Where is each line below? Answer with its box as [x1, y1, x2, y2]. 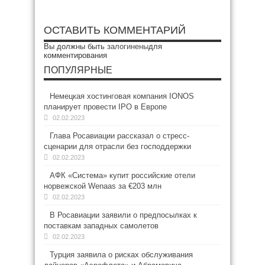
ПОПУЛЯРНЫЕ [44, 65, 112, 75]
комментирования [44, 51, 107, 60]
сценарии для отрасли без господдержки [44, 142, 191, 151]
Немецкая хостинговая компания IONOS [50, 92, 194, 101]
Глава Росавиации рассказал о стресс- [50, 131, 189, 140]
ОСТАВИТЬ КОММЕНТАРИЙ [44, 24, 186, 36]
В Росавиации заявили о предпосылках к [50, 211, 197, 219]
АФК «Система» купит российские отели [50, 171, 195, 180]
